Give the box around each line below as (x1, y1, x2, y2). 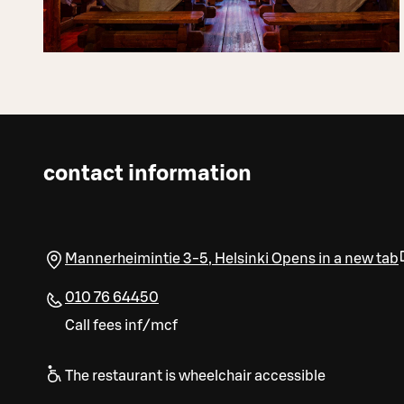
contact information (43, 162, 252, 185)
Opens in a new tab (271, 251, 399, 266)
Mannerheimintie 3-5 (65, 251, 208, 266)
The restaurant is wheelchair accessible (65, 368, 326, 383)
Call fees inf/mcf (65, 317, 178, 333)
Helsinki (215, 251, 269, 266)
